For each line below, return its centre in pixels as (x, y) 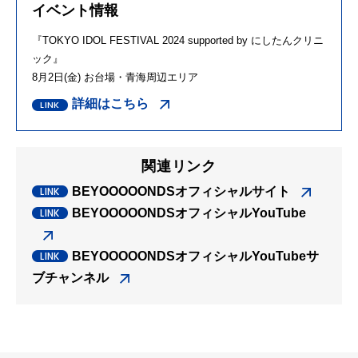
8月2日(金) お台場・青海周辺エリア (115, 78)
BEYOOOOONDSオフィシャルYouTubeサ (195, 257)
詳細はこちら (110, 104)
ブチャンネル (70, 278)
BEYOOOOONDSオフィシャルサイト (181, 192)
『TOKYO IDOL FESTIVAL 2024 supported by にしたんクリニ (178, 41)
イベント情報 (75, 11)
